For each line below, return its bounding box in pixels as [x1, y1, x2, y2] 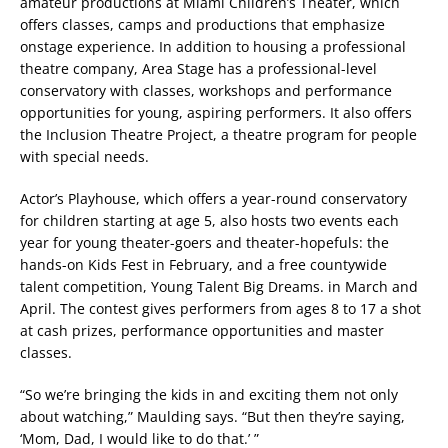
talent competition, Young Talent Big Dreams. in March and [20, 277, 418, 297]
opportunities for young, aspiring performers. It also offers [20, 103, 412, 123]
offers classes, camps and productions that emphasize [20, 15, 385, 35]
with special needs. [20, 147, 149, 167]
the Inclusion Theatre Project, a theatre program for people [20, 125, 417, 145]
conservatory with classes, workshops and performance [20, 81, 392, 101]
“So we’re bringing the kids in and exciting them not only [20, 385, 398, 405]
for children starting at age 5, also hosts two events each [20, 211, 399, 231]
